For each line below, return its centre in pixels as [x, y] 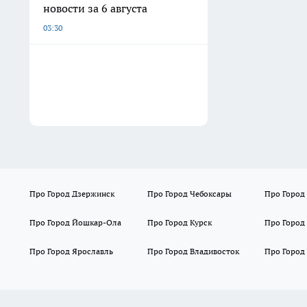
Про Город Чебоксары [189, 194]
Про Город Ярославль [71, 251]
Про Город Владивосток [193, 251]
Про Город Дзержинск [72, 194]
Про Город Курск [179, 222]
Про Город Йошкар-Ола [75, 222]
